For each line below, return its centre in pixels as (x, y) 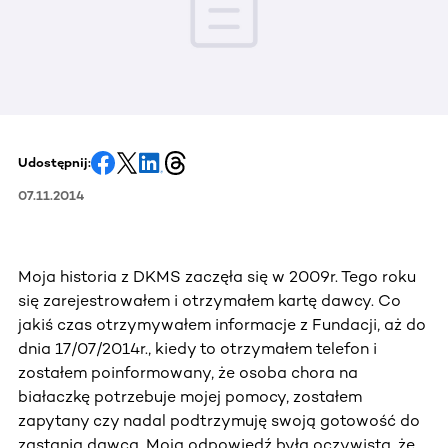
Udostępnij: (54, 162)
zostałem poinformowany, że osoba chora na (188, 372)
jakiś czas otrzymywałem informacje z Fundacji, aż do (222, 324)
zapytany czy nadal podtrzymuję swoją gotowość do (219, 420)
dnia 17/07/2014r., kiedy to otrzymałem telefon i (197, 348)
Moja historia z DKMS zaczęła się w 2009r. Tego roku (217, 276)
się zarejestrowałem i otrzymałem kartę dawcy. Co (209, 300)
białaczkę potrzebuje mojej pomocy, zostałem (190, 396)
